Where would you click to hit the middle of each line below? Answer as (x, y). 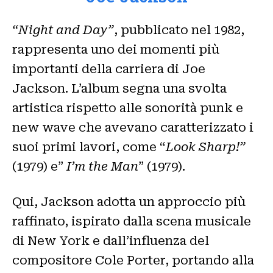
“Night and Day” (63, 30)
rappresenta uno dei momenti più (116, 49)
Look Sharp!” (206, 147)
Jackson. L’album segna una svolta (119, 88)
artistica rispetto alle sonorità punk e (128, 108)
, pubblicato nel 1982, (179, 30)
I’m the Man (102, 166)
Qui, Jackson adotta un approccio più (129, 201)
